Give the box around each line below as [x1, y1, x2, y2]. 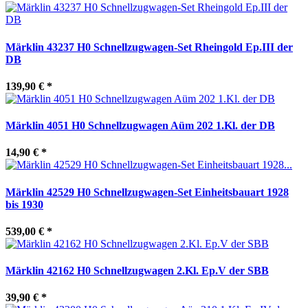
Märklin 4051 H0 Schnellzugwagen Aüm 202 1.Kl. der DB [5, 120, 275, 132]
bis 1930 [5, 198, 43, 210]
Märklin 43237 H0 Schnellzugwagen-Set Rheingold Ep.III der [5, 41, 293, 53]
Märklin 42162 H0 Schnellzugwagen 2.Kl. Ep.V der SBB [5, 265, 269, 277]
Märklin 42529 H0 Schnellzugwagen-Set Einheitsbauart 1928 [5, 186, 289, 198]
